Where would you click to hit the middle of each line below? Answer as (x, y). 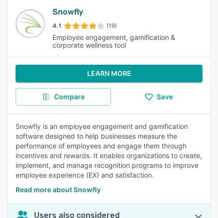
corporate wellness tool (89, 45)
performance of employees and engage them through (101, 146)
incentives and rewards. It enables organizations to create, (109, 155)
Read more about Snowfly (58, 190)
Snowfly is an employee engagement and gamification (102, 126)
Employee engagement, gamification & (114, 37)
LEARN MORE (109, 73)
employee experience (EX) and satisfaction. (85, 175)
